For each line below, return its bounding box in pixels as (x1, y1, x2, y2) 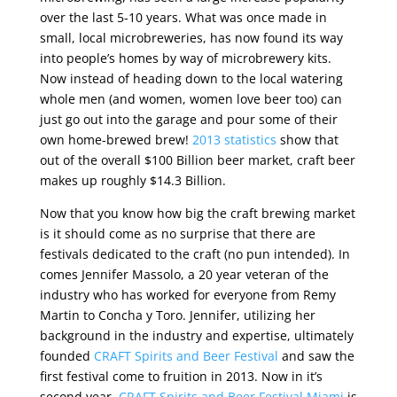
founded (39, 346, 94, 364)
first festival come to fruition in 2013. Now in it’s (39, 367, 323, 385)
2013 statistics (191, 130, 276, 148)
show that (276, 130, 339, 148)
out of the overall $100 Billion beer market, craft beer (39, 151, 355, 168)
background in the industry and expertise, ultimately (39, 326, 354, 344)
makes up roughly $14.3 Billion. (39, 171, 226, 189)
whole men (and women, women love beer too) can (39, 90, 342, 107)
